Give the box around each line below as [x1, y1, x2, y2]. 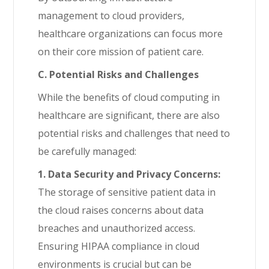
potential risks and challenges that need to [38, 127, 231, 140]
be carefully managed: [38, 145, 137, 158]
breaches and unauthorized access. [38, 222, 196, 235]
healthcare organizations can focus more [38, 27, 223, 40]
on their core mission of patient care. [38, 45, 204, 58]
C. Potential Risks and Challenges [38, 68, 199, 81]
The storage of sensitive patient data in [38, 186, 216, 199]
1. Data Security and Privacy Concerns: [38, 168, 221, 181]
